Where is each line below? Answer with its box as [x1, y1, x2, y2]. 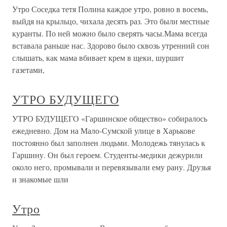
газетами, [12, 64, 45, 75]
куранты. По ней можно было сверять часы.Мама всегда [12, 28, 207, 39]
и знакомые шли [12, 174, 68, 184]
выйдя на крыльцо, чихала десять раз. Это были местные [12, 16, 209, 26]
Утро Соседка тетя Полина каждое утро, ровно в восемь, [12, 4, 208, 14]
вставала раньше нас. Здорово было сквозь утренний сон [12, 40, 209, 51]
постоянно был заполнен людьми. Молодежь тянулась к [12, 137, 205, 148]
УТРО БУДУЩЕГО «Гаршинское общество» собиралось [12, 113, 207, 124]
